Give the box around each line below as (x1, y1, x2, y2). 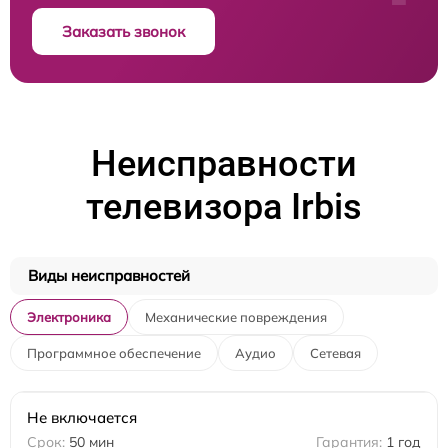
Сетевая (310, 345, 361, 362)
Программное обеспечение (27, 345, 201, 362)
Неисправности (91, 143, 357, 186)
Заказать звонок (62, 22, 185, 42)
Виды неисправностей (28, 266, 190, 286)
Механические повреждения (145, 309, 327, 326)
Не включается (27, 408, 137, 428)
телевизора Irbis (86, 186, 362, 229)
